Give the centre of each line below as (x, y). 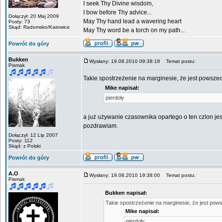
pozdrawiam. (101, 126)
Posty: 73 (19, 22)
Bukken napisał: (126, 193)
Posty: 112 (21, 140)
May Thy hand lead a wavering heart (132, 21)
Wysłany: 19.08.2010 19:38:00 (125, 175)
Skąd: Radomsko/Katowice (39, 27)
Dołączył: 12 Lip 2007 (33, 135)
